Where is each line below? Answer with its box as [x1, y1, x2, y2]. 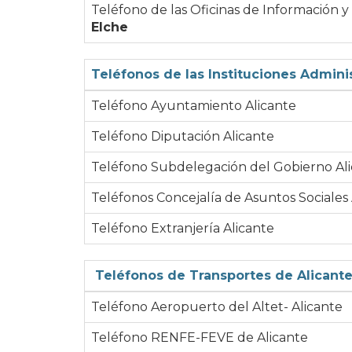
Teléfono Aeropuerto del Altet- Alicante [91, 299, 343, 314]
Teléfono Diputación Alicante [91, 128, 274, 144]
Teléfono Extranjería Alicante [91, 220, 274, 236]
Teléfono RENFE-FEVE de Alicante [91, 329, 308, 345]
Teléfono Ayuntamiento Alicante [91, 97, 296, 113]
